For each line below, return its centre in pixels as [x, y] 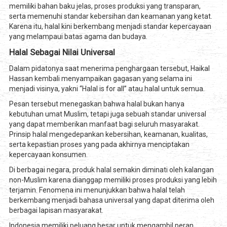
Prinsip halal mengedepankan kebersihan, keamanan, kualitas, [108, 135]
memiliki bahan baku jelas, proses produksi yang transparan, [105, 6]
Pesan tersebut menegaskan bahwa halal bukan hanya [97, 104]
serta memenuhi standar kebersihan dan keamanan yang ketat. [110, 16]
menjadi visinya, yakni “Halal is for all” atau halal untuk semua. [107, 89]
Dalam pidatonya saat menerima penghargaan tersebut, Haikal [109, 69]
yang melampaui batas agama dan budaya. [78, 37]
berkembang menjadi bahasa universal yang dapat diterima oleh [111, 200]
